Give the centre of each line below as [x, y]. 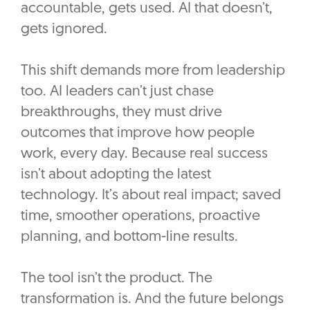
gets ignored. [64, 30]
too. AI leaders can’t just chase [117, 92]
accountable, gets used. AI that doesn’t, [147, 9]
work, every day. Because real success [144, 154]
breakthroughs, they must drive [121, 113]
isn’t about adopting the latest [116, 175]
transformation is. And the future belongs [152, 300]
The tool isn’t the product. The [117, 279]
